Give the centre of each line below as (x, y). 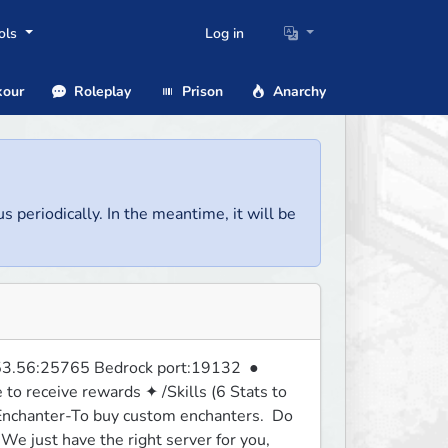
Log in (225, 34)
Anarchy (297, 91)
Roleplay (100, 91)
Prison (200, 91)
